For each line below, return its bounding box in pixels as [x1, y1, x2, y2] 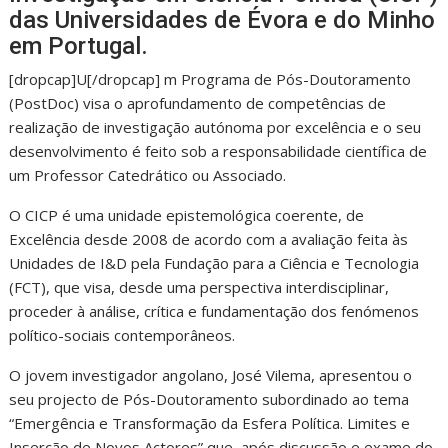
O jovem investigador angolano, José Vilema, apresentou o [9, 365, 413, 385]
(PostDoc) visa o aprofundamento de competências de [9, 93, 387, 113]
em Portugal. [9, 32, 149, 60]
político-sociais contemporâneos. [9, 325, 236, 345]
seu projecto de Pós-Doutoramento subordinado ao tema [9, 389, 410, 409]
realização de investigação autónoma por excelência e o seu [9, 117, 422, 137]
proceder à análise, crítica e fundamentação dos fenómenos [9, 301, 420, 321]
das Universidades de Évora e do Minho [9, 6, 436, 34]
